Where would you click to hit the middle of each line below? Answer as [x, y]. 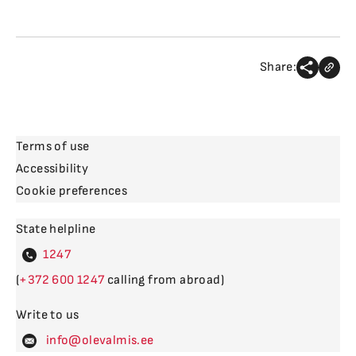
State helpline [56, 229]
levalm [108, 341]
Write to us [48, 315]
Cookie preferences [72, 191]
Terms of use [53, 147]
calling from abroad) [164, 280]
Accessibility [52, 169]
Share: [278, 67]
